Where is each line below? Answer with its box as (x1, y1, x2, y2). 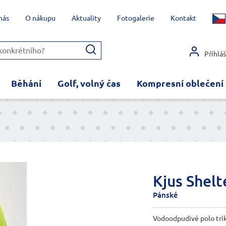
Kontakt (170, 14, 196, 22)
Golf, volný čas (57, 78, 121, 88)
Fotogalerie (117, 14, 154, 22)
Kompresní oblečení (136, 78, 223, 88)
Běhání (11, 78, 41, 88)
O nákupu (25, 14, 55, 22)
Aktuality (71, 14, 101, 22)
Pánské (152, 190, 178, 199)
